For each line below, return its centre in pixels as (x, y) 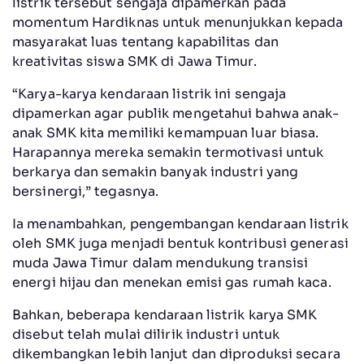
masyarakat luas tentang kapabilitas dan (145, 41)
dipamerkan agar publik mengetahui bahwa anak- (176, 113)
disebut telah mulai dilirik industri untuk (146, 334)
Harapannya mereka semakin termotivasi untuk (168, 152)
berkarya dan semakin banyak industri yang (156, 171)
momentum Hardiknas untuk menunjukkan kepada (178, 22)
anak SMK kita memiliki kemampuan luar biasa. (166, 132)
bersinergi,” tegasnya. (86, 191)
